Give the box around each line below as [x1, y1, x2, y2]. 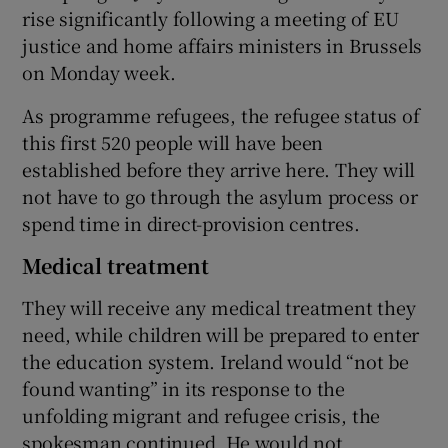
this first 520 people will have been [22, 128, 324, 155]
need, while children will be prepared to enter [22, 320, 420, 347]
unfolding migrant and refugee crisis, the [22, 401, 381, 428]
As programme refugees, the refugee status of [22, 101, 420, 128]
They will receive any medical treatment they [22, 293, 416, 320]
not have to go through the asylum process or [22, 182, 418, 209]
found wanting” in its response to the [22, 374, 346, 401]
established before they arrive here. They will [22, 155, 416, 182]
